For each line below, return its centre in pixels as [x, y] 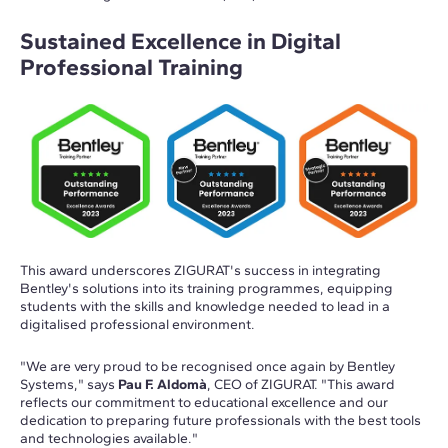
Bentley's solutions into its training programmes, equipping [206, 288]
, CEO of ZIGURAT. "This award [301, 384]
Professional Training [131, 67]
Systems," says [69, 384]
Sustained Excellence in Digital [180, 41]
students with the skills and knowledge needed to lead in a [205, 306]
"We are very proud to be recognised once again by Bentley [207, 366]
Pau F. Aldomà [162, 384]
